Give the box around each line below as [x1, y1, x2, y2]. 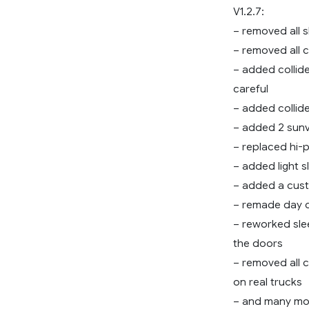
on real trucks [233, 275, 302, 289]
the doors [233, 237, 283, 250]
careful [233, 82, 268, 96]
